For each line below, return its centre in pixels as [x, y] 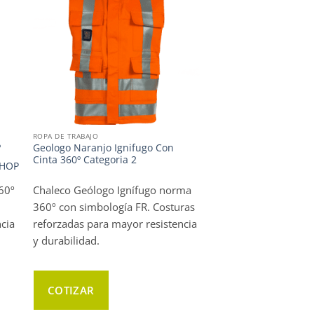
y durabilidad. [66, 241]
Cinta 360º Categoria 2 [84, 159]
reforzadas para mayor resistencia [115, 224]
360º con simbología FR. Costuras [114, 207]
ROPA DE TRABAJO [66, 136]
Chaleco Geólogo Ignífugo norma [112, 190]
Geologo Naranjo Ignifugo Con [103, 148]
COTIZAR [71, 290]
